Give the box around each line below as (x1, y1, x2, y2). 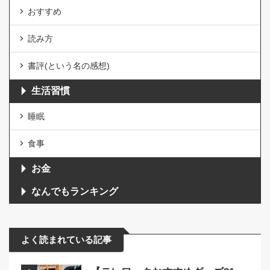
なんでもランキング (31, 186, 118, 196)
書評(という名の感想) (28, 60, 110, 71)
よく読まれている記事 (21, 234, 111, 245)
